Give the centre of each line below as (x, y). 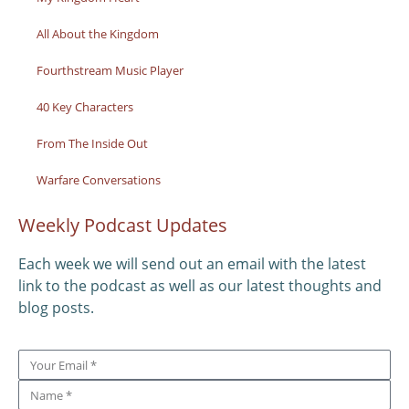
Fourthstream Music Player (110, 70)
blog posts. (58, 308)
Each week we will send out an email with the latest (192, 264)
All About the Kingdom (98, 34)
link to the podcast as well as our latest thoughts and (200, 286)
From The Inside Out (92, 143)
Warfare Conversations (99, 180)
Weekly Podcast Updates (123, 225)
